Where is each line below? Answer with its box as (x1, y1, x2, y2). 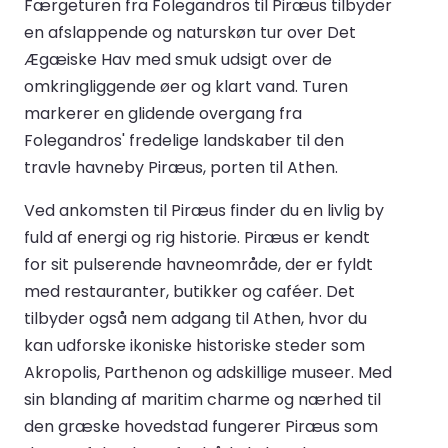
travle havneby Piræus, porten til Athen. (24, 155, 338, 179)
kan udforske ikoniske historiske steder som (24, 333, 365, 357)
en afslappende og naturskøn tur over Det (24, 20, 356, 44)
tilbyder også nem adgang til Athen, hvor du (24, 306, 367, 330)
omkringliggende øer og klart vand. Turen (24, 74, 348, 98)
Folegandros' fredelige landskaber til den (24, 128, 344, 152)
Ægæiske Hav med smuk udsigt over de (24, 47, 332, 71)
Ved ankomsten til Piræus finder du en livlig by (24, 198, 384, 222)
